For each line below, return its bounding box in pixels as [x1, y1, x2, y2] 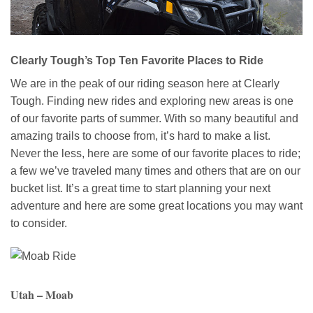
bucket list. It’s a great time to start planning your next [10, 182, 270, 194]
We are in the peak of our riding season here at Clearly [10, 77, 279, 89]
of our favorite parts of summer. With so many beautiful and [10, 112, 298, 124]
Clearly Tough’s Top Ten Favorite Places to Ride [10, 54, 263, 66]
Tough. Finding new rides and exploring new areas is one [10, 94, 293, 107]
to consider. [10, 217, 67, 229]
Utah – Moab [10, 286, 73, 303]
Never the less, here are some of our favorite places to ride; [10, 147, 300, 159]
